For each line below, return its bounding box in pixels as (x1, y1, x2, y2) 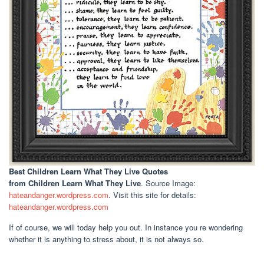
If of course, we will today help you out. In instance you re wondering (9, 222, 243, 233)
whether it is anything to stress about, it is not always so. (9, 233, 204, 245)
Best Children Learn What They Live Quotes (9, 166, 168, 177)
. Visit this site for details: (108, 189, 196, 201)
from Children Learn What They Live (9, 177, 141, 189)
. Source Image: (141, 177, 196, 189)
